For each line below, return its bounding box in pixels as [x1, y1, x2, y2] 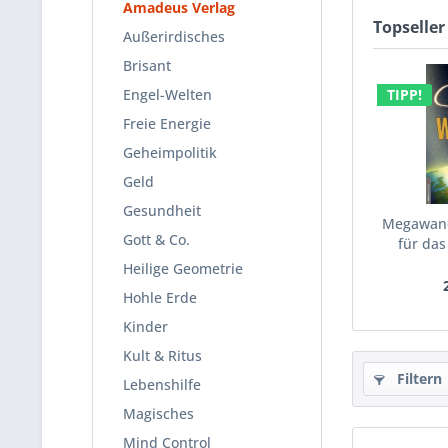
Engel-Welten [123, 85, 212, 104]
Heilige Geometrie [123, 259, 243, 278]
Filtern [393, 369, 442, 388]
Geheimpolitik [123, 143, 217, 162]
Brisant [123, 56, 171, 75]
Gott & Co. [123, 230, 190, 249]
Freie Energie [123, 114, 211, 133]
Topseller [373, 16, 445, 38]
